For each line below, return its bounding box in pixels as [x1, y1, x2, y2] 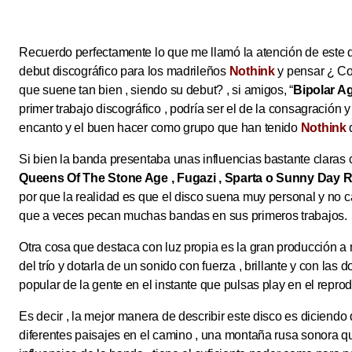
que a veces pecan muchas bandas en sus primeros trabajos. [19, 209, 347, 223]
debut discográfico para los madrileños [19, 64, 229, 79]
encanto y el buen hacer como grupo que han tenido [19, 121, 301, 135]
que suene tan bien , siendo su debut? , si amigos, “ [19, 83, 294, 97]
